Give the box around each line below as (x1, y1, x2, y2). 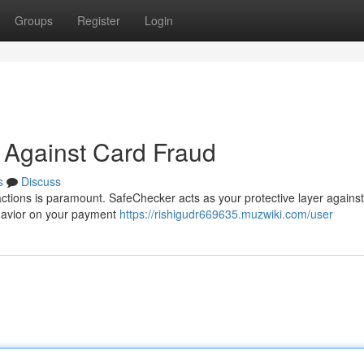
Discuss (21, 173, 61, 189)
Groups (15, 12, 53, 28)
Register (77, 12, 120, 28)
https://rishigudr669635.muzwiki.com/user (119, 206, 333, 222)
